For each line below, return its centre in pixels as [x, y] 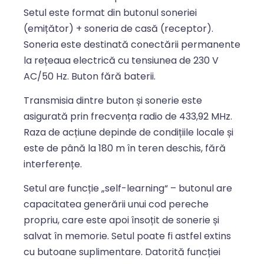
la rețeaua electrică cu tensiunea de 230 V [121, 60]
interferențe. [53, 164]
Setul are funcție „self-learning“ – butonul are [128, 189]
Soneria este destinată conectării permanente [132, 44]
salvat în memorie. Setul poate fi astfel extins [127, 236]
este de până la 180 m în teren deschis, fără [125, 148]
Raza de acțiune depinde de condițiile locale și [128, 132]
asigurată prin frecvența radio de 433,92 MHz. [128, 116]
